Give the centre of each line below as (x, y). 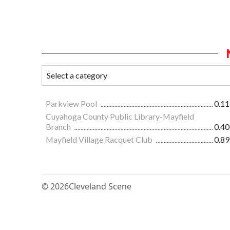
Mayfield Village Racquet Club (100, 139)
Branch (59, 126)
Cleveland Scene (100, 186)
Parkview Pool (72, 103)
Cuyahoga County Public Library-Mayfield (120, 116)
